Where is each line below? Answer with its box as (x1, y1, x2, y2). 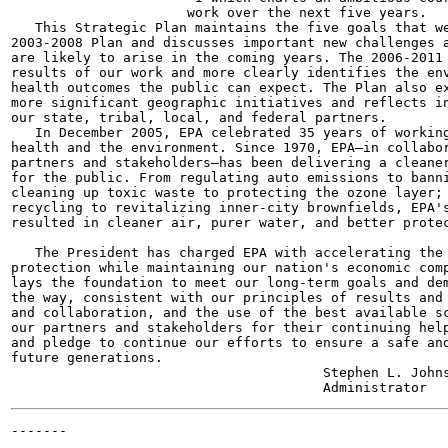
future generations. (11, 350, 163, 365)
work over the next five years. (11, 5, 427, 20)
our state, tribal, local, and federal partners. (11, 110, 387, 125)
